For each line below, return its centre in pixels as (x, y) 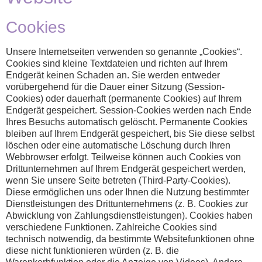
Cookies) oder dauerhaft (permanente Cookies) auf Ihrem (124, 99)
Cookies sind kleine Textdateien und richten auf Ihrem (117, 64)
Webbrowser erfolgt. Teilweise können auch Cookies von (123, 157)
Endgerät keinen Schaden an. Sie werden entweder (113, 75)
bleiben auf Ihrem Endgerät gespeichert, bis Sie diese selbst (130, 134)
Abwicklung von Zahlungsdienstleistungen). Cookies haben (129, 216)
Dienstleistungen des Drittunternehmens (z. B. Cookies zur (127, 204)
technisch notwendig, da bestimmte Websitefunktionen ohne (130, 239)
